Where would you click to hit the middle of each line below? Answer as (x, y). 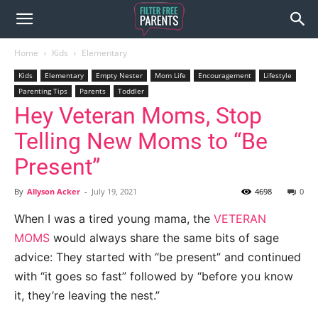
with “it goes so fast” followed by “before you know (154, 276)
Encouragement (225, 75)
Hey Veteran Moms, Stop (138, 116)
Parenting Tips (43, 91)
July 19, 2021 (114, 191)
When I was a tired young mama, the (114, 219)
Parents (93, 91)
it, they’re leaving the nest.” (87, 295)
